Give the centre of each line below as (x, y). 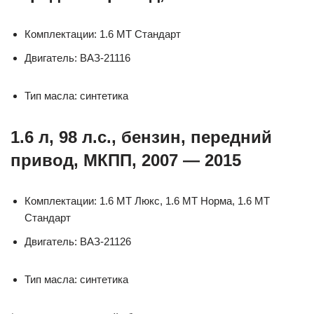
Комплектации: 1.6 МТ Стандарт (103, 34)
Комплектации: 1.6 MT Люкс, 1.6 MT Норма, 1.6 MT (147, 200)
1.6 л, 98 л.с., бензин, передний (141, 137)
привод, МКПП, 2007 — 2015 (126, 160)
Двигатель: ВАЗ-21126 (78, 241)
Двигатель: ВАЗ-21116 (77, 57)
